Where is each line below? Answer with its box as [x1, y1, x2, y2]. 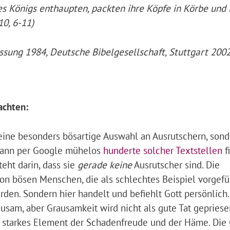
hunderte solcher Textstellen [103, 143, 223, 157]
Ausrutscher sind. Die [132, 158, 220, 171]
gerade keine [78, 158, 132, 171]
